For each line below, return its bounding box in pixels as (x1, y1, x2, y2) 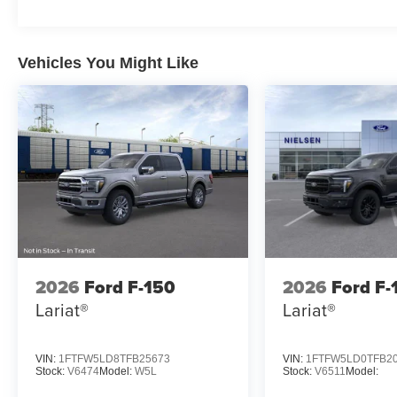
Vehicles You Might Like (18, 53, 198, 72)
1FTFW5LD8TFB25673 (58, 353, 170, 366)
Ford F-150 (84, 273, 175, 300)
